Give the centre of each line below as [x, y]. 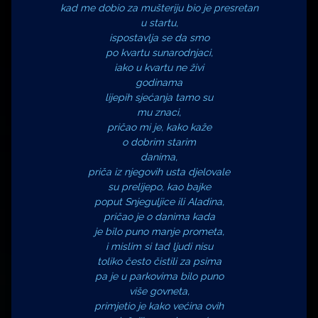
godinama [159, 83]
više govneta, [159, 291]
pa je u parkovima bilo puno [159, 276]
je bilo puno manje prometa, [159, 232]
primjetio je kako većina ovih [159, 306]
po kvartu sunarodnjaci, [159, 53]
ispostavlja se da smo [159, 38]
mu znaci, [159, 113]
